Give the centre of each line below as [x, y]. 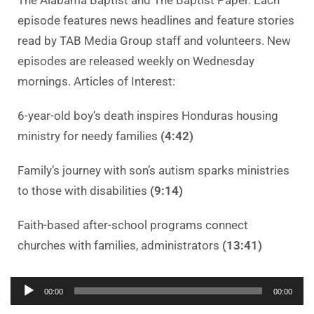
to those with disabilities [84, 191]
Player [24, 304]
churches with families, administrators [120, 246]
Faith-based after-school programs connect [133, 225]
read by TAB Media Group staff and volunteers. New [154, 41]
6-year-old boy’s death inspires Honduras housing [148, 116]
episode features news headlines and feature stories [156, 21]
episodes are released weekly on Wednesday [136, 61]
